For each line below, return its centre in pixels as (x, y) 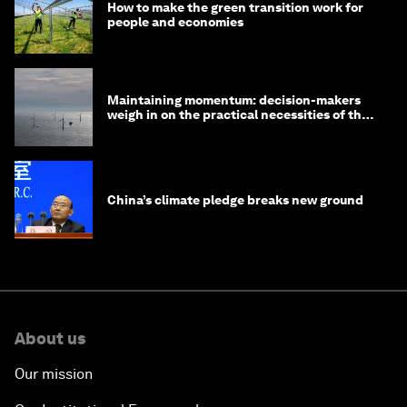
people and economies (175, 22)
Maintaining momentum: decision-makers (234, 100)
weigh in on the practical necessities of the (238, 115)
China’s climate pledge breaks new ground (235, 200)
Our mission (54, 374)
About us (50, 339)
